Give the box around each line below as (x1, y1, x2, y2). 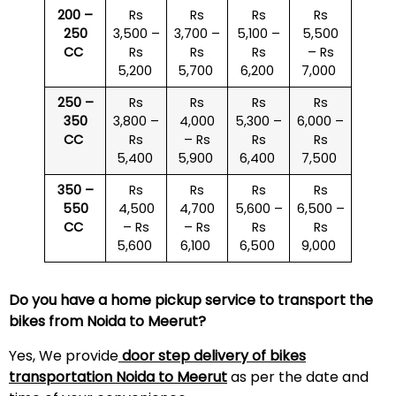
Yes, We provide (9, 345, 118, 366)
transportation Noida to (9, 366, 177, 387)
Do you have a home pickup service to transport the (9, 290, 373, 311)
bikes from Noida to (9, 311, 148, 332)
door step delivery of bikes (118, 345, 306, 366)
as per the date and (227, 366, 369, 387)
